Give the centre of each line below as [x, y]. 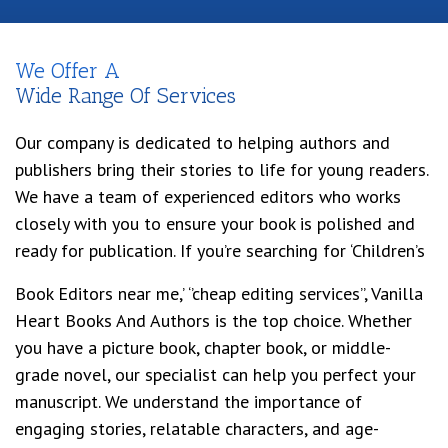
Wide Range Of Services [125, 96]
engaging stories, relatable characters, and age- [197, 429]
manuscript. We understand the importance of [188, 402]
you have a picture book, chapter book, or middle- [203, 348]
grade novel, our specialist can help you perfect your [215, 375]
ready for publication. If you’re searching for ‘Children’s [220, 251]
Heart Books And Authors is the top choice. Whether [213, 321]
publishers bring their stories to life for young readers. [221, 170]
